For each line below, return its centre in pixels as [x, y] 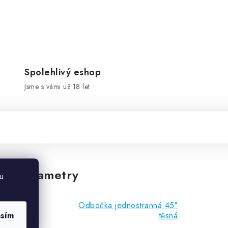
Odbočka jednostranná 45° [128, 205]
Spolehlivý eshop [63, 72]
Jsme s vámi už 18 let [57, 86]
